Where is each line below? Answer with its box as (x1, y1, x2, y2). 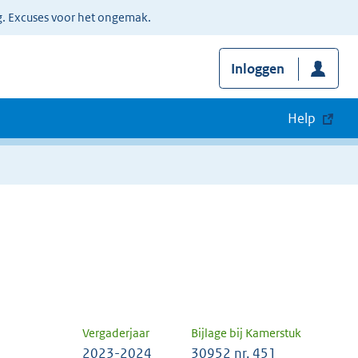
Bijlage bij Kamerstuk (191, 325, 301, 341)
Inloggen (230, 60, 284, 78)
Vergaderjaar (82, 325, 149, 341)
